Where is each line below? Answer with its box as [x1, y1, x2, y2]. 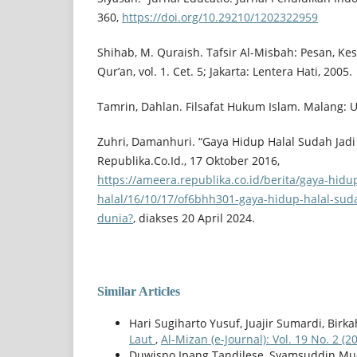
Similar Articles [97, 284, 180, 299]
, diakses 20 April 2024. [133, 210, 255, 226]
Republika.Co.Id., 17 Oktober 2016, [97, 153, 280, 169]
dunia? [97, 210, 133, 226]
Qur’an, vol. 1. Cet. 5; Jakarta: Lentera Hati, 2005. [97, 64, 352, 80]
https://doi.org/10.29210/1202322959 [122, 10, 318, 25]
